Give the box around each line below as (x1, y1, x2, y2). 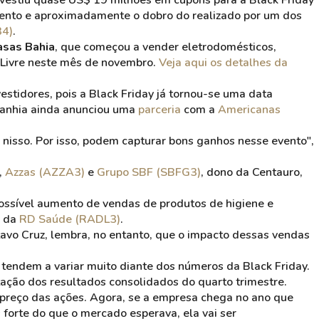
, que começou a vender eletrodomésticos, (55, 39, 276, 55)
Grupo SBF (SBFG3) (97, 164, 201, 180)
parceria (138, 102, 181, 117)
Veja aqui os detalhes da (159, 55, 288, 70)
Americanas (218, 102, 281, 117)
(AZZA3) (36, 164, 85, 180)
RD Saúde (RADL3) (19, 211, 120, 227)
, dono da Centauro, (201, 164, 303, 180)
